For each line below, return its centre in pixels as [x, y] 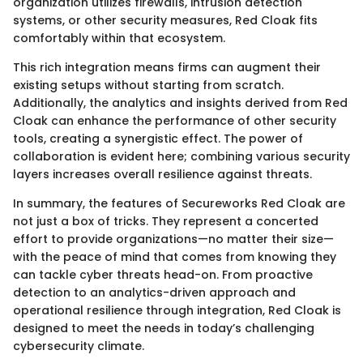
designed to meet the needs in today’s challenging [164, 329]
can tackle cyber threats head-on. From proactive [163, 275]
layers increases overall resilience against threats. [162, 175]
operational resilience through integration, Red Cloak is [177, 311]
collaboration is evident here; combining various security [181, 157]
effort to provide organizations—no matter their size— [173, 239]
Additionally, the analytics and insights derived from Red [180, 103]
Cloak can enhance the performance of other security [175, 121]
